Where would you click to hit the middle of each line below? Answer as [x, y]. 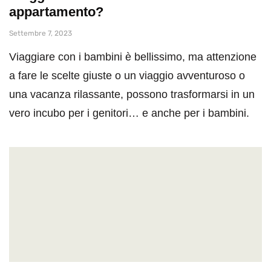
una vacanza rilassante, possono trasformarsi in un [132, 94]
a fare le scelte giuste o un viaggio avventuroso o [127, 75]
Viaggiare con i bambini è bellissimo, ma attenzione [133, 57]
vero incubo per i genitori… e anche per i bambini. [129, 113]
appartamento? [56, 11]
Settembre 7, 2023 [41, 33]
